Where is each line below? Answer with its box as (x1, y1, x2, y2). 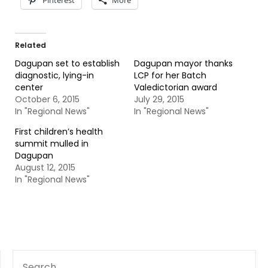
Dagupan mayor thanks (134, 57, 233, 69)
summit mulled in (15, 138, 89, 150)
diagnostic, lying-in (15, 69, 94, 81)
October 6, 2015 (15, 93, 80, 105)
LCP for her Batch (134, 69, 206, 81)
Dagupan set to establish (15, 57, 120, 69)
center (15, 81, 43, 93)
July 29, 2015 (134, 93, 184, 105)
